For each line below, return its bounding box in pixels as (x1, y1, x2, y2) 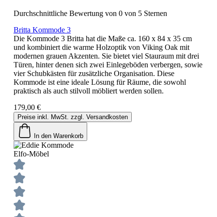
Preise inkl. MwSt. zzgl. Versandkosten (17, 113, 128, 121)
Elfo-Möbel (14, 149, 49, 158)
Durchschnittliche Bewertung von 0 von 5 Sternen (14, 9, 167, 17)
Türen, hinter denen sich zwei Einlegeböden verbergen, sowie (14, 60, 202, 69)
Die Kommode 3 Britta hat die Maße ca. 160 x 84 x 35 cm (14, 34, 192, 43)
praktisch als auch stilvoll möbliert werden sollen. (14, 86, 164, 95)
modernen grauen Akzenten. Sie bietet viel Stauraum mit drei (14, 51, 199, 60)
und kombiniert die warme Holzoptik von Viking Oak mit (14, 43, 189, 51)
